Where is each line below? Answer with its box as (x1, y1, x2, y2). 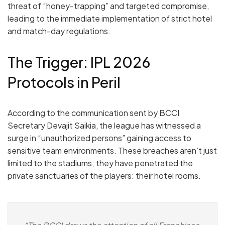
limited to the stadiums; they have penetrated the (8, 158, 193, 169)
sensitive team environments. (8, 145, 117, 156)
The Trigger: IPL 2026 (8, 53, 151, 71)
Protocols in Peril (8, 73, 121, 91)
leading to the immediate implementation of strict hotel (8, 13, 212, 24)
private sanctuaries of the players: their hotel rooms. (8, 170, 201, 181)
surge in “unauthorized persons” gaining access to (8, 133, 191, 144)
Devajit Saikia (47, 120, 96, 131)
